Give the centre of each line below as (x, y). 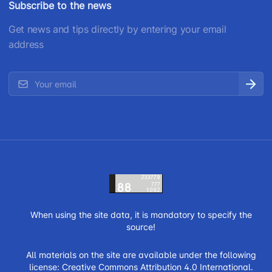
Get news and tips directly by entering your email (117, 29)
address (26, 45)
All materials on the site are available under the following (141, 255)
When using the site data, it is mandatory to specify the (141, 215)
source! (141, 227)
